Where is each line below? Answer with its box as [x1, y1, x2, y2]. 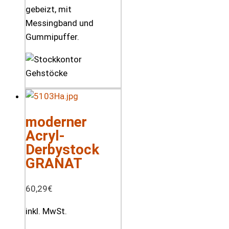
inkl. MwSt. [26, 205, 67, 216]
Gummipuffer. [26, 32, 79, 42]
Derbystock [26, 141, 99, 158]
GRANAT [26, 154, 82, 172]
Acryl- [26, 127, 65, 144]
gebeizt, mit [26, 4, 72, 15]
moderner [26, 113, 87, 130]
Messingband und [26, 18, 94, 29]
